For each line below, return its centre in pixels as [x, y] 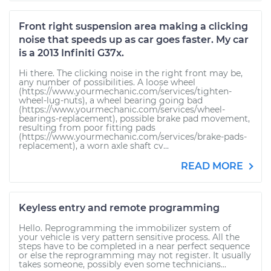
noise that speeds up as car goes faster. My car [134, 40]
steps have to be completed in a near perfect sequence [134, 246]
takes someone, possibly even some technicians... [122, 264]
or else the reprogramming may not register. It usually [135, 255]
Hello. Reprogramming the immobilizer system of [125, 228]
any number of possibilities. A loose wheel [107, 82]
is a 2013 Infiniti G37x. [71, 53]
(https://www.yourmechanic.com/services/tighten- [125, 91]
